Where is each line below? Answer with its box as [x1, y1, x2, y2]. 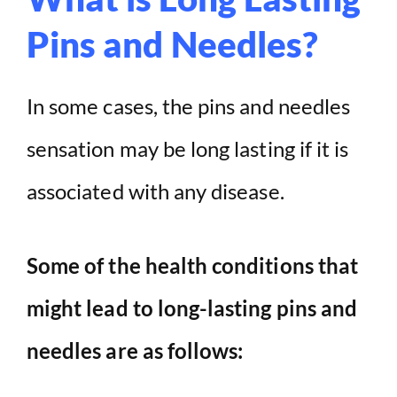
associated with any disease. [27, 178, 284, 205]
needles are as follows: [27, 338, 244, 364]
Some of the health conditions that [27, 253, 359, 279]
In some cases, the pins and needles [27, 93, 351, 120]
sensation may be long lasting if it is [27, 136, 349, 162]
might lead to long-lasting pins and [27, 295, 358, 322]
